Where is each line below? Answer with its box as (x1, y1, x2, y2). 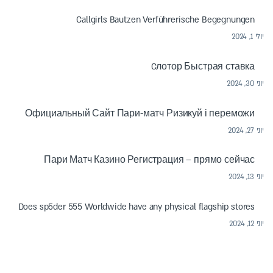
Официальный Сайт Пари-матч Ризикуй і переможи (25, 107, 255, 119)
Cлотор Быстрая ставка (151, 60, 255, 73)
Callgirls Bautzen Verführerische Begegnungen (76, 13, 255, 26)
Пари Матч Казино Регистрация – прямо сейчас (44, 154, 255, 166)
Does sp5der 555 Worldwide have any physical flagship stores (18, 201, 255, 213)
